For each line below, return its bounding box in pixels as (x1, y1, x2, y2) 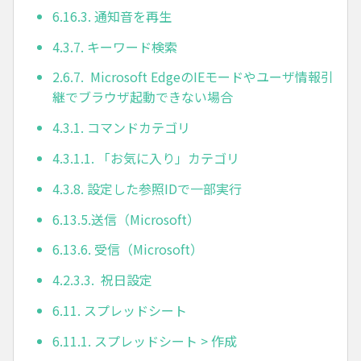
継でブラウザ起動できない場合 (52, 87, 233, 107)
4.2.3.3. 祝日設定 (52, 270, 152, 290)
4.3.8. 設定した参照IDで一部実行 (52, 178, 242, 198)
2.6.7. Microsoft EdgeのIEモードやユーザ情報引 (52, 67, 334, 87)
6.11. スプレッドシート (52, 300, 187, 320)
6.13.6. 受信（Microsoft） (52, 239, 203, 259)
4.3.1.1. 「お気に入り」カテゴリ (52, 148, 239, 168)
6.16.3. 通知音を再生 (52, 6, 172, 26)
